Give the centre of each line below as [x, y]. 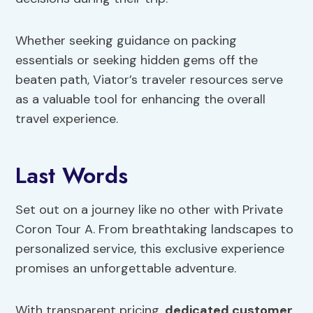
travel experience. [67, 119]
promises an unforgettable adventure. [126, 269]
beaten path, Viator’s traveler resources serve [150, 80]
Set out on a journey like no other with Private [150, 210]
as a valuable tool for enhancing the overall [141, 100]
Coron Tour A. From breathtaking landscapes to [155, 230]
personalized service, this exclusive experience [150, 249]
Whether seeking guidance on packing [126, 41]
